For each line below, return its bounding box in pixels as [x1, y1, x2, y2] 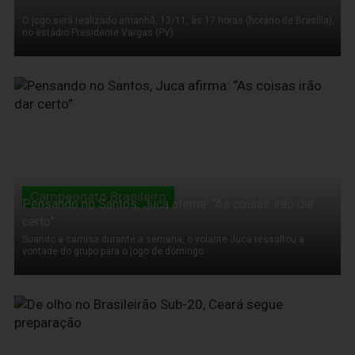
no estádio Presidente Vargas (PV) [22, 26, 174, 38]
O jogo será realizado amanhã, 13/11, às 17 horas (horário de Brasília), [22, 14, 334, 26]
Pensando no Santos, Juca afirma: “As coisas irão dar [22, 197, 315, 212]
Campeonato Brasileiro [30, 188, 166, 204]
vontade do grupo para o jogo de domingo [22, 245, 204, 257]
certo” [22, 214, 55, 229]
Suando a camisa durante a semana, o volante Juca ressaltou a [22, 233, 304, 245]
